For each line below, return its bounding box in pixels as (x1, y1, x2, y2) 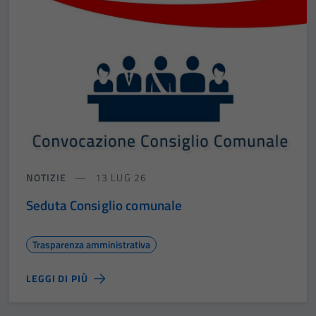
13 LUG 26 (92, 169, 147, 185)
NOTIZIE (26, 169, 66, 185)
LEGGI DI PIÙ (26, 270, 88, 286)
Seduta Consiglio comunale (26, 194, 183, 215)
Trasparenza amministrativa (32, 236, 150, 252)
